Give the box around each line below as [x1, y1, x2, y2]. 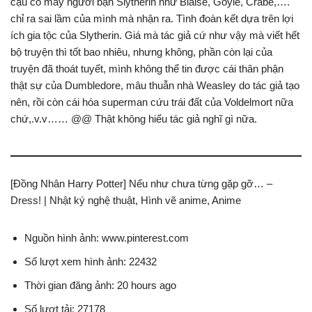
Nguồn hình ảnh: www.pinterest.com [24, 232, 189, 244]
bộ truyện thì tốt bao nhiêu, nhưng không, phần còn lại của [10, 46, 272, 58]
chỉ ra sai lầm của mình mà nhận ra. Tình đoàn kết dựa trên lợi [10, 13, 293, 25]
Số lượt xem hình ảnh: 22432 [24, 256, 157, 268]
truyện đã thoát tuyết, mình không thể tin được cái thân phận [10, 63, 283, 75]
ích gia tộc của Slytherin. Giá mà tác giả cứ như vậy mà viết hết [10, 29, 299, 42]
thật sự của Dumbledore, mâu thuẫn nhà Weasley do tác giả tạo [10, 79, 299, 92]
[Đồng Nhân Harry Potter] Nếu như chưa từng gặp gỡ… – [10, 178, 272, 190]
